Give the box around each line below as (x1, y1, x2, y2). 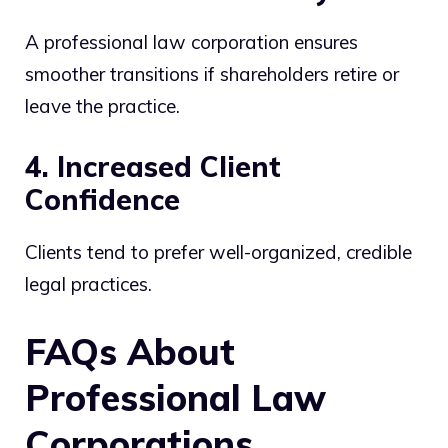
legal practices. (25, 272, 152, 297)
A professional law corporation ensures (25, 29, 358, 54)
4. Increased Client (25, 149, 281, 185)
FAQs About (25, 328, 235, 374)
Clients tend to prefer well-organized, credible (25, 240, 412, 265)
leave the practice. (25, 93, 180, 118)
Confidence (25, 182, 180, 218)
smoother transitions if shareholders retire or (25, 61, 399, 86)
